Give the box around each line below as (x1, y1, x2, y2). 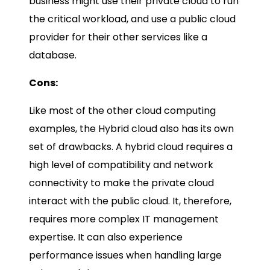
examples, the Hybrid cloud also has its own (29, 122, 234, 136)
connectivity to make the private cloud (29, 176, 214, 190)
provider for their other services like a (29, 30, 207, 45)
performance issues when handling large (29, 248, 222, 263)
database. (29, 48, 77, 63)
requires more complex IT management (29, 212, 219, 227)
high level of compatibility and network (29, 158, 213, 172)
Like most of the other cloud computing (29, 104, 216, 118)
